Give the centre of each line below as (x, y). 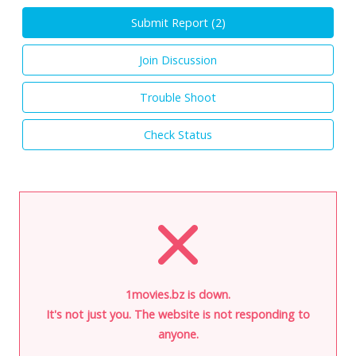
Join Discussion (178, 60)
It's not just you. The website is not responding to (178, 314)
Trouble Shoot (178, 97)
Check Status (178, 134)
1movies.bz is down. (178, 294)
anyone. (178, 334)
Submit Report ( (173, 22)
